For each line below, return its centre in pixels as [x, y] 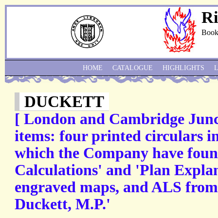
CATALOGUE [133, 68]
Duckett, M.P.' [63, 204]
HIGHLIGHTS [183, 68]
